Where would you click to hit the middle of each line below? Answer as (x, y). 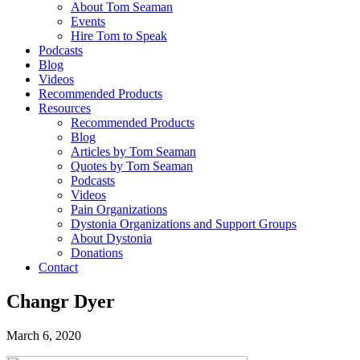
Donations (97, 252)
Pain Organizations (119, 209)
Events (88, 21)
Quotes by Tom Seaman (132, 166)
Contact (58, 267)
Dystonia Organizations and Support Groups (184, 223)
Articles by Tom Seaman (133, 151)
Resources (65, 108)
